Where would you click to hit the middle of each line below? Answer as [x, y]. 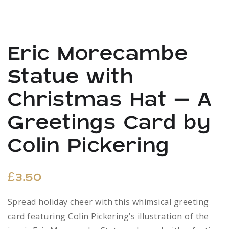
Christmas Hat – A [110, 100]
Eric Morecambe [98, 54]
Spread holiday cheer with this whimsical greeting [108, 202]
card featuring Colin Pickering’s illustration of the [108, 216]
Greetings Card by [109, 123]
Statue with [71, 77]
